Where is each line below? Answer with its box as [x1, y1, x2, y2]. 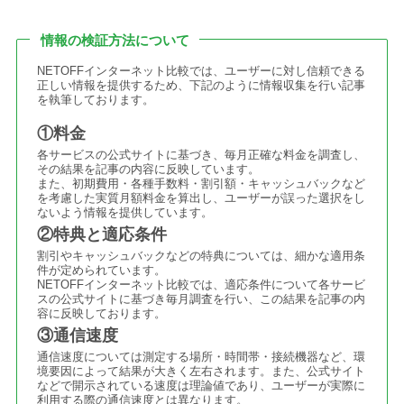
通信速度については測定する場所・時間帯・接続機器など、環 [37, 350, 366, 364]
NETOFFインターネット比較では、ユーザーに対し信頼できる [37, 63, 366, 78]
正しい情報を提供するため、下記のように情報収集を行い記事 [37, 78, 366, 92]
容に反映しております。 [37, 307, 167, 321]
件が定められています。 [37, 263, 167, 278]
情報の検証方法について [40, 32, 189, 49]
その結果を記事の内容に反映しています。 [37, 162, 261, 177]
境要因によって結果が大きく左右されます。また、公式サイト [37, 364, 366, 379]
